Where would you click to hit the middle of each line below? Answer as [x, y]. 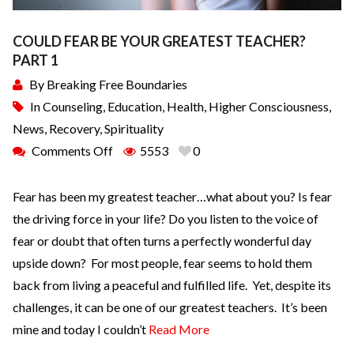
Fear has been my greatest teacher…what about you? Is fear [172, 196]
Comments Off [72, 150]
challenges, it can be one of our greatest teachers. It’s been [170, 307]
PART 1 [36, 60]
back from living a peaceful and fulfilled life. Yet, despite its [172, 284]
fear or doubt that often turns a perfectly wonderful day [162, 240]
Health [185, 106]
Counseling [73, 106]
